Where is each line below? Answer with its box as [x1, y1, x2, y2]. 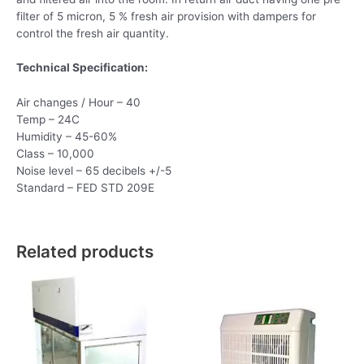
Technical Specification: [16, 61, 148, 75]
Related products [16, 240, 154, 262]
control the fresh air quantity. [16, 26, 169, 40]
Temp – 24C [16, 113, 80, 127]
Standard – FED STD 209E [16, 181, 154, 195]
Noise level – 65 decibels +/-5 [16, 164, 171, 178]
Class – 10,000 [16, 147, 94, 161]
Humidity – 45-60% [16, 130, 117, 144]
